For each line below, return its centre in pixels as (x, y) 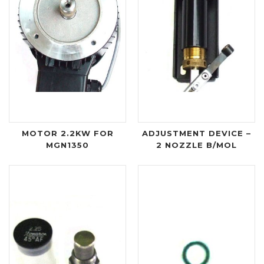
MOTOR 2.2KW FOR (67, 133)
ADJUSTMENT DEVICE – (197, 133)
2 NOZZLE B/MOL (197, 145)
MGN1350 (67, 145)
